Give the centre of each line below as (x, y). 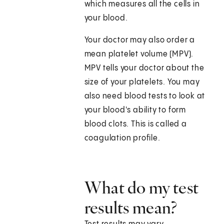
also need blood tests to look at (145, 96)
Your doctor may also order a (140, 40)
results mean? (131, 208)
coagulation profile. (122, 138)
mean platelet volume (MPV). (139, 54)
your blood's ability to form (135, 110)
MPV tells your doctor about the (144, 68)
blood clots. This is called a (135, 124)
